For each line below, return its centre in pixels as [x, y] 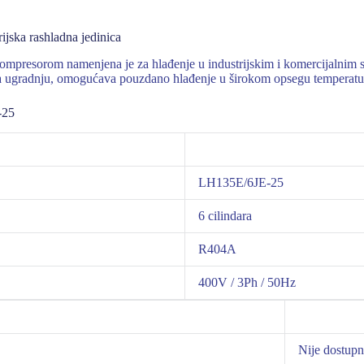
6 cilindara [225, 216]
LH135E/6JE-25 [241, 183]
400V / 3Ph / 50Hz [247, 283]
